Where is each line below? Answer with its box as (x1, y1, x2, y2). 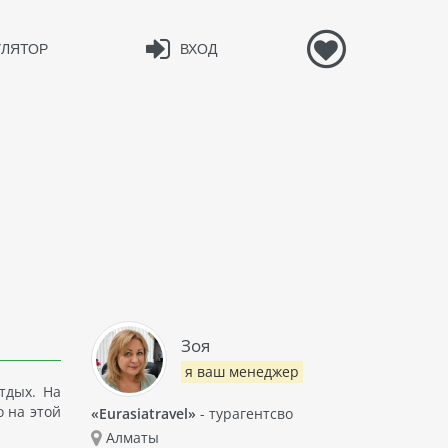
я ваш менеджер (185, 362, 300, 382)
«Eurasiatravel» (91, 404, 196, 424)
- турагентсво (196, 404, 293, 424)
